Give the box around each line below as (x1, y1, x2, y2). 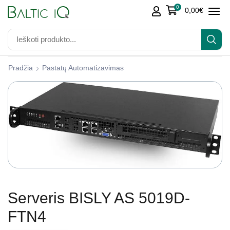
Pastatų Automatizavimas (42, 64, 124, 72)
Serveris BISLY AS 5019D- (8, 189, 190, 207)
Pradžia (8, 64, 33, 72)
